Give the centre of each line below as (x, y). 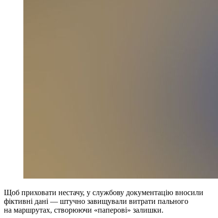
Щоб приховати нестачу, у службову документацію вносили (104, 192)
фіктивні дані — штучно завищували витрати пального (96, 201)
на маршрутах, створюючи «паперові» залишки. (84, 210)
